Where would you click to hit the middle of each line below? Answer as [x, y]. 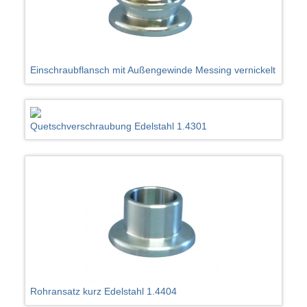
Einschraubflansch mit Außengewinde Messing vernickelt [153, 70]
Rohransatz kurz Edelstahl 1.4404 [104, 292]
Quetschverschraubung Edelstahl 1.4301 [119, 126]
